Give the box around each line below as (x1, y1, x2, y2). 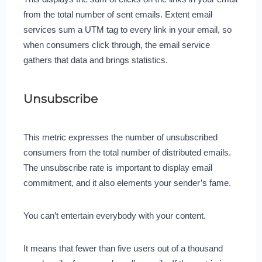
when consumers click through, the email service (23, 39, 210, 50)
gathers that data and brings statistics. (23, 54, 168, 65)
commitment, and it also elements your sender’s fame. (23, 177, 231, 188)
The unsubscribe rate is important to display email (23, 162, 212, 173)
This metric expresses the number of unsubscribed (23, 132, 218, 142)
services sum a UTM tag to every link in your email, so (23, 24, 232, 35)
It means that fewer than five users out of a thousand (23, 243, 223, 253)
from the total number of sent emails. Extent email (23, 9, 212, 19)
